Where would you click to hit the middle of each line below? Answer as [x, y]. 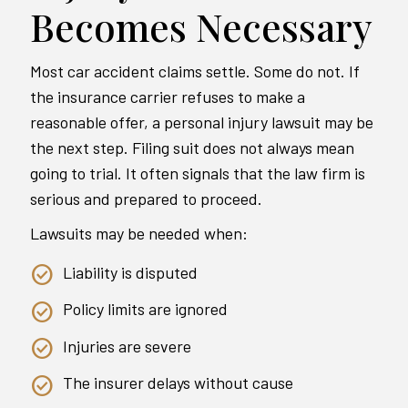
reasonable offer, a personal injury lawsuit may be [202, 122]
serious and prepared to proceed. [146, 198]
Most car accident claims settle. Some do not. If [195, 71]
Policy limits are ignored [145, 309]
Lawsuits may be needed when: [139, 233]
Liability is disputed [130, 272]
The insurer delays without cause [178, 383]
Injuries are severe [127, 346]
